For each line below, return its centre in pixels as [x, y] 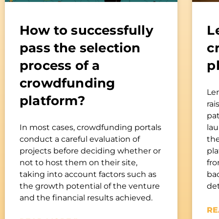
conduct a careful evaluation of [80, 139]
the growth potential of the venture [90, 186]
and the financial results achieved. [86, 197]
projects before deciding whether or [90, 151]
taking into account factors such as [88, 174]
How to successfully [87, 30]
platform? [52, 100]
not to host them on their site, [78, 162]
